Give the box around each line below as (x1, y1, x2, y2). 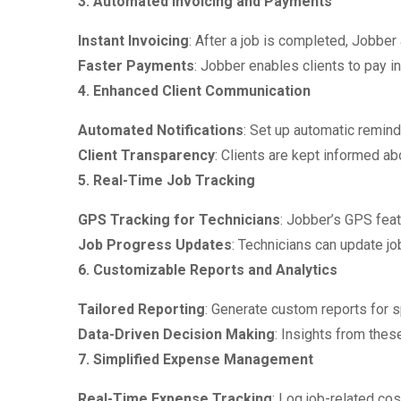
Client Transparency (78, 147, 215, 164)
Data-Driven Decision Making (78, 326, 275, 343)
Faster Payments (78, 57, 194, 74)
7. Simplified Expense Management (78, 351, 313, 368)
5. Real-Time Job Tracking (78, 172, 255, 189)
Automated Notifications (78, 122, 243, 139)
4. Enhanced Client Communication (78, 82, 311, 99)
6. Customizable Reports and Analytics (78, 261, 337, 278)
